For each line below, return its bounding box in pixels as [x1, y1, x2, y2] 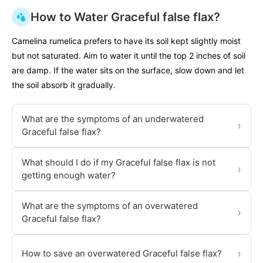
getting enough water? [22, 170, 116, 181]
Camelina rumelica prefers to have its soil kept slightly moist [12, 36, 241, 46]
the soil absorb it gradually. [12, 80, 116, 90]
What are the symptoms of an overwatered [22, 200, 198, 212]
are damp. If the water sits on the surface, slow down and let [12, 65, 244, 76]
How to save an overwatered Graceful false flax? [22, 248, 222, 259]
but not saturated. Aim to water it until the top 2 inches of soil [12, 50, 245, 61]
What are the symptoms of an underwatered [22, 113, 204, 125]
